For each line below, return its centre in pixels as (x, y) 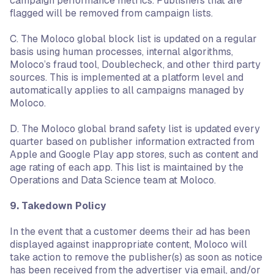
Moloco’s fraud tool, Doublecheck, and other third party (135, 65)
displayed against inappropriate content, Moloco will (128, 244)
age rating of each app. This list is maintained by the (127, 167)
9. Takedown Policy (58, 206)
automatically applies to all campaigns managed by (127, 90)
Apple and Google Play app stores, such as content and (134, 154)
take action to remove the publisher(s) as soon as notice (136, 257)
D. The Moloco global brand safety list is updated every (135, 129)
